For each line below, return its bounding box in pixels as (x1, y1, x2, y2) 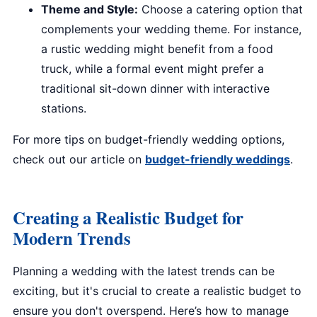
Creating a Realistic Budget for (13, 204, 243, 230)
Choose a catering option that (138, 2, 303, 16)
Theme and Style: (41, 2, 138, 16)
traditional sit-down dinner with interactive (41, 81, 270, 96)
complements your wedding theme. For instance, (41, 22, 301, 36)
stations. (41, 101, 86, 115)
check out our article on (13, 152, 145, 166)
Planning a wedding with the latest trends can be (13, 264, 275, 278)
